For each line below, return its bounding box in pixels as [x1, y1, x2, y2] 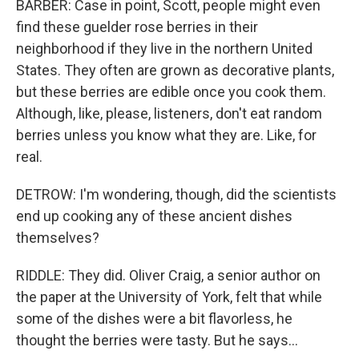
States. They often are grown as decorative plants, [16, 62, 334, 79]
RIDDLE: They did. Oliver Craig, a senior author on [16, 267, 321, 284]
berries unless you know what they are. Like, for [16, 127, 317, 143]
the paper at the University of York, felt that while [16, 288, 322, 305]
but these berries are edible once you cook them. [16, 83, 326, 100]
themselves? [16, 229, 99, 246]
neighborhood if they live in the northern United [16, 40, 313, 57]
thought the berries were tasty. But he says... [16, 332, 298, 349]
